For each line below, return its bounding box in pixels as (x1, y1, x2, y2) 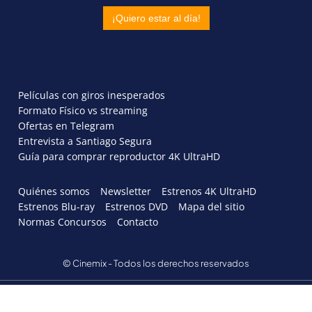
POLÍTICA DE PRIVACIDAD (93, 294, 179, 303)
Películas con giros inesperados (18, 88, 165, 102)
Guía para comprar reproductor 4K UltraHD (18, 149, 220, 163)
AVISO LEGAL (42, 294, 86, 303)
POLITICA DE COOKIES (186, 294, 263, 303)
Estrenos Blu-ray (18, 199, 95, 213)
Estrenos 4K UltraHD (162, 184, 256, 198)
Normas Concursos (18, 214, 107, 228)
